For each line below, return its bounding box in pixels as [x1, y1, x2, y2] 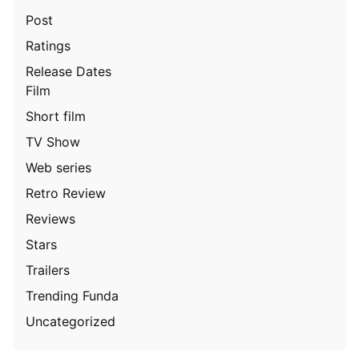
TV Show [26, 134, 80, 151]
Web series [26, 159, 91, 176]
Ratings [26, 38, 71, 54]
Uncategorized [26, 313, 115, 330]
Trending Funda [26, 288, 119, 305]
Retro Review [26, 185, 106, 202]
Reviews [26, 211, 75, 228]
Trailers [26, 262, 70, 279]
